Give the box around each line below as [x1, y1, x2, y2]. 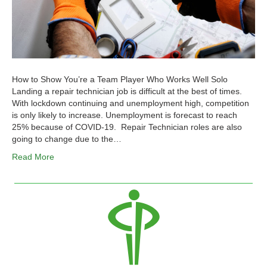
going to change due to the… [12, 134, 122, 144]
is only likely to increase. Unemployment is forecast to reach [12, 110, 237, 120]
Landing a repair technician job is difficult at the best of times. [12, 86, 242, 97]
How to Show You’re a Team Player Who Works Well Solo [12, 74, 228, 85]
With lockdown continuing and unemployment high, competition [12, 98, 249, 108]
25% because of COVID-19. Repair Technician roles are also [12, 122, 242, 132]
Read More [12, 152, 54, 162]
